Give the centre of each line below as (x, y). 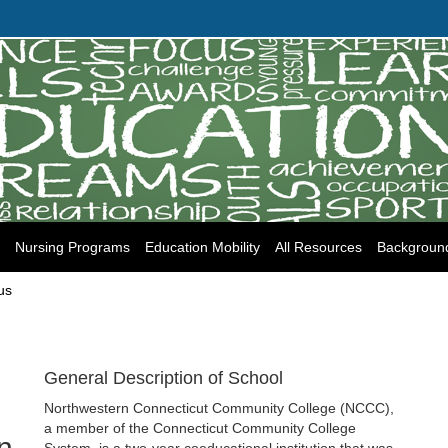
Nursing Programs (72, 247)
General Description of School (163, 378)
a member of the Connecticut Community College (200, 428)
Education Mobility (202, 247)
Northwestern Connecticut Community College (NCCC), (219, 408)
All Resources (318, 247)
